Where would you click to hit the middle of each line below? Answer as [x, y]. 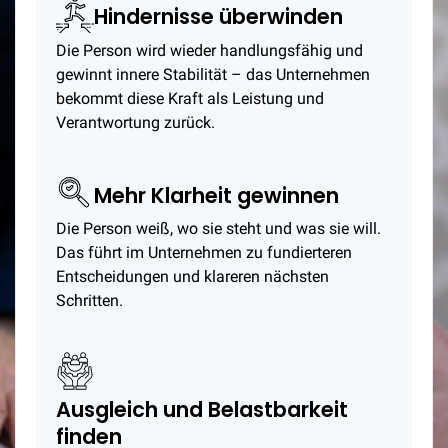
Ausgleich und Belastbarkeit [202, 409]
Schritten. [89, 301]
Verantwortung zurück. [135, 122]
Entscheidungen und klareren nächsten [192, 277]
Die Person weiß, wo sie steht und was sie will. [218, 229]
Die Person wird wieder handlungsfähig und [209, 50]
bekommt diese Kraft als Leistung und [190, 98]
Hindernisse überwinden [218, 17]
